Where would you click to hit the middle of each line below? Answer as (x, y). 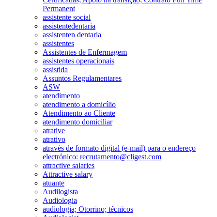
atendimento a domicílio (79, 104)
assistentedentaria (69, 26)
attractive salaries (69, 165)
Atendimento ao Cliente (79, 113)
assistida (55, 69)
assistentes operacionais (78, 61)
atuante (54, 183)
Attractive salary (68, 174)
